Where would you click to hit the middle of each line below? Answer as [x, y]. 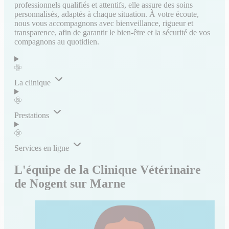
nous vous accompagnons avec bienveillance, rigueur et [104, 23]
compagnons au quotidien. [57, 41]
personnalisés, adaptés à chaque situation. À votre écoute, [107, 14]
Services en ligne [42, 148]
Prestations [32, 115]
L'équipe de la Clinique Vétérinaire [108, 169]
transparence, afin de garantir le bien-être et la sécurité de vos [112, 32]
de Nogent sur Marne [70, 183]
